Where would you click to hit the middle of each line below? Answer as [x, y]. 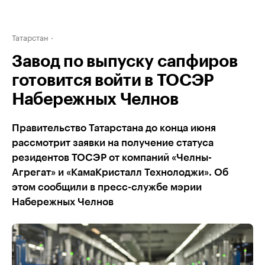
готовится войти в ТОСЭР [113, 80]
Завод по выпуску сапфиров [125, 62]
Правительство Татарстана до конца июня [114, 128]
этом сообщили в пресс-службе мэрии [107, 187]
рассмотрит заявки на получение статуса [113, 143]
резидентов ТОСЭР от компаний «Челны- [112, 158]
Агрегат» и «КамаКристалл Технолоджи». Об [120, 172]
